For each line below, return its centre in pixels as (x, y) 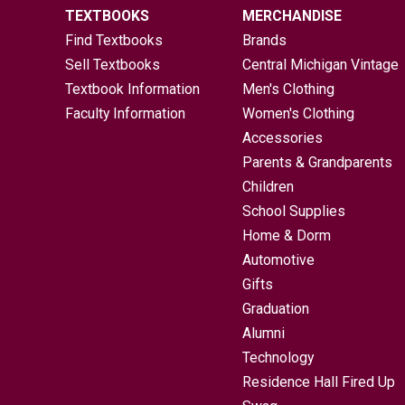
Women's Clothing (299, 113)
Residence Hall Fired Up (319, 381)
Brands (265, 40)
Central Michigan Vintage (321, 64)
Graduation (276, 308)
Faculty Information (126, 113)
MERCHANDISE (292, 15)
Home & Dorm (287, 235)
